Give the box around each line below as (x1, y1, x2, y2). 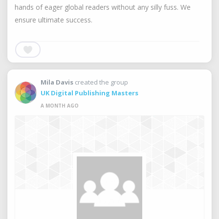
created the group (73, 78, 130, 87)
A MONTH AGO (41, 102, 79, 109)
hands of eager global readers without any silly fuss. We (15, 2, 191, 12)
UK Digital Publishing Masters (41, 88, 138, 97)
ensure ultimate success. (15, 15, 92, 24)
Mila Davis (41, 78, 73, 87)
